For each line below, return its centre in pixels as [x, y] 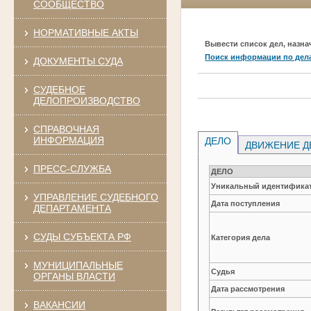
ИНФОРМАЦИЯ [68, 140]
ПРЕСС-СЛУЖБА [72, 168]
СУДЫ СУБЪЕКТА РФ [82, 236]
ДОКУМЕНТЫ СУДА [78, 61]
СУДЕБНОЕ [59, 89]
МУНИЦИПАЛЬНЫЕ [78, 265]
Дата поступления [246, 203]
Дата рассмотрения [248, 288]
